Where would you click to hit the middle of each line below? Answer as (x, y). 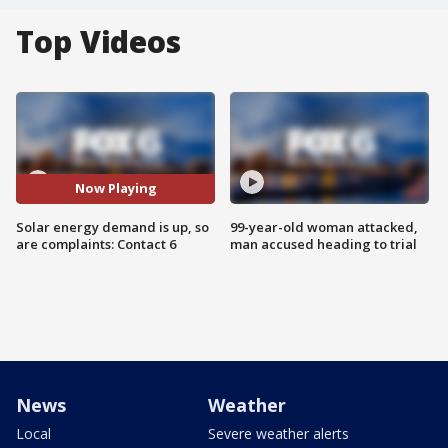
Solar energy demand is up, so (112, 226)
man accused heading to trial (323, 243)
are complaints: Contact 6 (96, 243)
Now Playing (115, 188)
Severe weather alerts (278, 433)
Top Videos (98, 41)
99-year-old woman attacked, (324, 226)
